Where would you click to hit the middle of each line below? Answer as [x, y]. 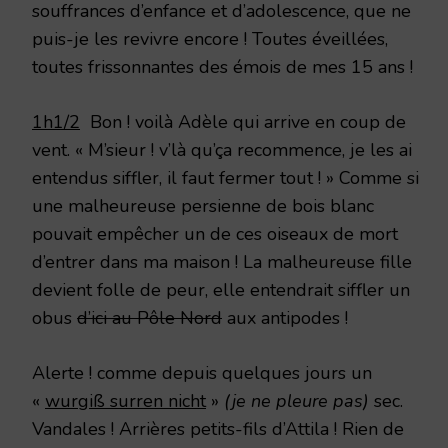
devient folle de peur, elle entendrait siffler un [221, 289]
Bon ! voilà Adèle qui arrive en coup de [243, 121]
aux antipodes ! [285, 317]
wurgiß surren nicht [125, 400]
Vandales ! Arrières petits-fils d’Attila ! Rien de [218, 428]
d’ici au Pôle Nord [149, 317]
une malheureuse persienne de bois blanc [203, 205]
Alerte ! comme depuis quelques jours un [202, 372]
